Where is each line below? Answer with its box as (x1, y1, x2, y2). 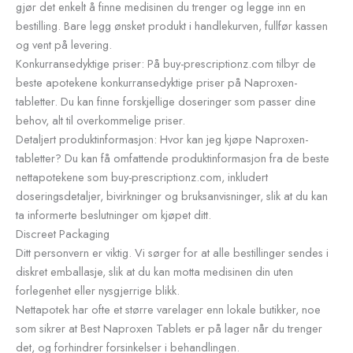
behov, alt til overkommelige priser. (16, 111, 185, 128)
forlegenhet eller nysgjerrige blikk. (16, 281, 180, 299)
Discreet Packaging (16, 225, 110, 242)
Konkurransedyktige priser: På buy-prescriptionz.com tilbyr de (16, 54, 316, 72)
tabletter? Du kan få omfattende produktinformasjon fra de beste (16, 149, 329, 166)
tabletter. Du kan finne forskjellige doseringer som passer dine (16, 92, 316, 110)
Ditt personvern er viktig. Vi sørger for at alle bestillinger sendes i (16, 243, 329, 261)
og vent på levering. (16, 35, 112, 53)
